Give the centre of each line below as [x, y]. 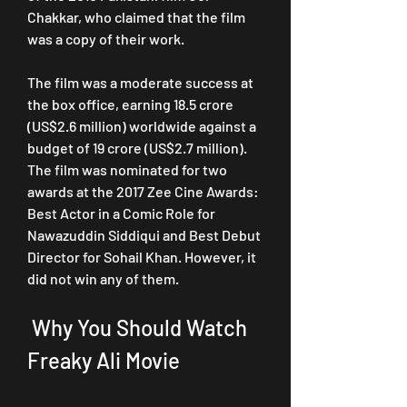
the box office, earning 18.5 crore [130, 104]
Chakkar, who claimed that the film [136, 17]
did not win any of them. [103, 278]
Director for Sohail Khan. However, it [142, 257]
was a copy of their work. [106, 39]
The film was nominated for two [127, 169]
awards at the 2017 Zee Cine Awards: [143, 191]
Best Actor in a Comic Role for [121, 213]
